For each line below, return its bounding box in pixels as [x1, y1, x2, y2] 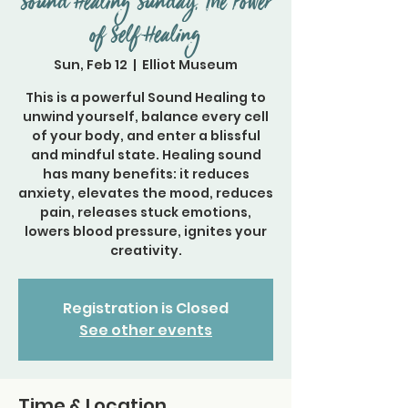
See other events [79, 320, 212, 341]
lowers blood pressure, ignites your [25, 222, 267, 240]
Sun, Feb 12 [54, 56, 127, 74]
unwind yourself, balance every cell [23, 107, 269, 126]
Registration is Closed [63, 298, 229, 319]
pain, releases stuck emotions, [40, 203, 251, 221]
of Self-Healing [90, 27, 201, 53]
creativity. [109, 241, 182, 260]
